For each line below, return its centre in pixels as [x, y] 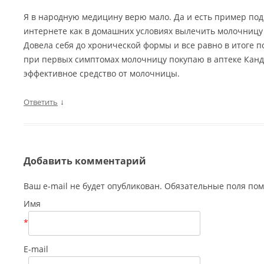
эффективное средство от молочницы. [102, 73]
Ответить [41, 102]
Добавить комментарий [85, 161]
